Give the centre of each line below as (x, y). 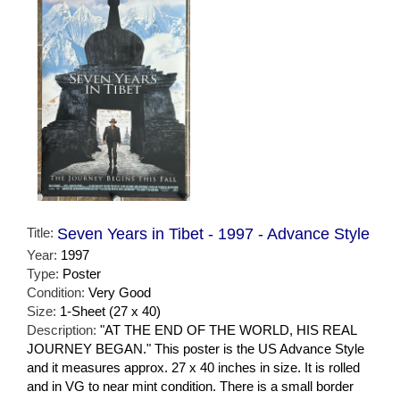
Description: (63, 329)
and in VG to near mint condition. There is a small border (190, 386)
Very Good (120, 292)
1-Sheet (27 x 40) (110, 311)
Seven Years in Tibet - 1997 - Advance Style (213, 233)
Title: (42, 232)
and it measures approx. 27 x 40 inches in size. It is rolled (193, 367)
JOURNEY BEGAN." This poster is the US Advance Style (196, 348)
